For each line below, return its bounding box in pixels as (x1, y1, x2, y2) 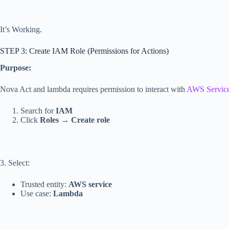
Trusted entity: (20, 179, 68, 189)
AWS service (68, 179, 112, 189)
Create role (71, 115, 110, 124)
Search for (20, 106, 56, 115)
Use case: (20, 189, 53, 198)
